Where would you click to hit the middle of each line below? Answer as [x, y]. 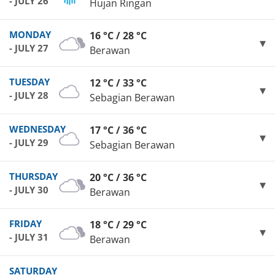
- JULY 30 [29, 190]
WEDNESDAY [37, 129]
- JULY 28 [29, 95]
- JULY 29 [29, 143]
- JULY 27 [29, 48]
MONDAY [30, 35]
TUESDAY [29, 82]
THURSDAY [33, 176]
